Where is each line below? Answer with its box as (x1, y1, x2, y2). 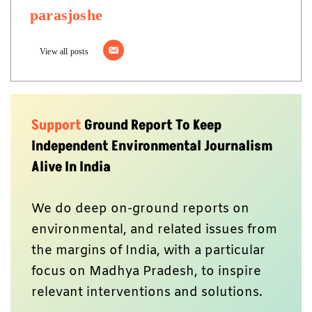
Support (31, 115, 84, 135)
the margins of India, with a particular (31, 242, 265, 259)
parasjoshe (30, 6, 102, 24)
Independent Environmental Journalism (31, 136, 272, 156)
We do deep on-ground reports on (31, 200, 249, 217)
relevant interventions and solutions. (31, 283, 266, 301)
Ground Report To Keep (84, 115, 221, 135)
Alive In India (31, 157, 111, 177)
